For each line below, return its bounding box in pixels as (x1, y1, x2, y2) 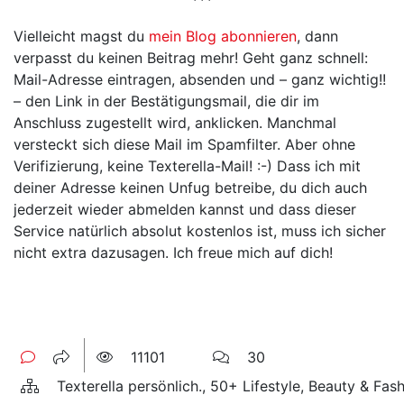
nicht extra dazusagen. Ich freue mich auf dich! (14, 243, 333, 262)
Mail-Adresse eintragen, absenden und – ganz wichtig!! (14, 70, 386, 89)
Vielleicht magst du (14, 27, 149, 46)
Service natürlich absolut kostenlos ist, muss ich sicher (14, 222, 386, 241)
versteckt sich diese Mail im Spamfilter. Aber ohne (14, 135, 355, 154)
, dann (297, 27, 338, 46)
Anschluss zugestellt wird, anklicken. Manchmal (14, 114, 336, 133)
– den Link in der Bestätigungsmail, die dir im (14, 92, 319, 111)
